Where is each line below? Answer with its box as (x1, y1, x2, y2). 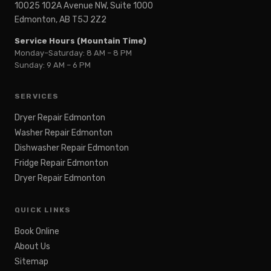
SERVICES (15, 92, 59, 101)
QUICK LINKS (15, 206, 71, 215)
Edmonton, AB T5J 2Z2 (15, 15, 106, 25)
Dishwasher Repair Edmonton (15, 143, 129, 154)
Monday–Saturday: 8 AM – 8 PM (15, 48, 132, 58)
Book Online (15, 226, 59, 237)
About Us (15, 241, 50, 252)
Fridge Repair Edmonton (15, 158, 108, 169)
